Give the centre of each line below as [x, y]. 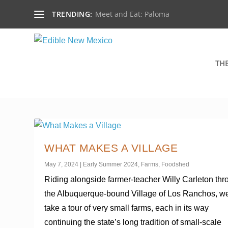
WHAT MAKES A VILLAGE [111, 148]
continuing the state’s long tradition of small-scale [133, 222]
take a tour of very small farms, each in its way [127, 208]
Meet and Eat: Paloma [132, 14]
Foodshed [176, 164]
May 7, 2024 [62, 164]
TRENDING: [72, 14]
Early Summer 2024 [111, 164]
